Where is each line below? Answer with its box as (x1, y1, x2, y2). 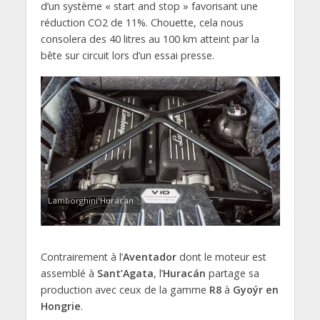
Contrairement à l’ (40, 250, 123, 264)
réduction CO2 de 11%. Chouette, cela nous (40, 15, 244, 29)
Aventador (122, 250, 176, 264)
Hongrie (40, 299, 81, 314)
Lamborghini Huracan (47, 195, 134, 206)
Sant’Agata (96, 266, 154, 281)
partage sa (205, 266, 259, 281)
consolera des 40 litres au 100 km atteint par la (40, 31, 259, 46)
